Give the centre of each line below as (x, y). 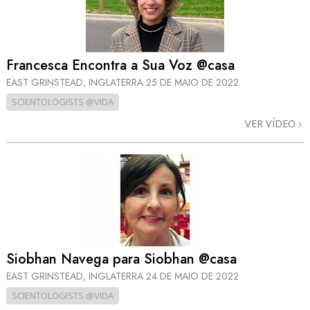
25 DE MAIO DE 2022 (192, 82)
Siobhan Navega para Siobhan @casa (121, 259)
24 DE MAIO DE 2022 (192, 276)
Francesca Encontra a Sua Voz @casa (120, 65)
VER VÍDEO (272, 123)
